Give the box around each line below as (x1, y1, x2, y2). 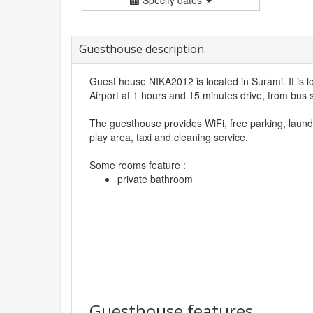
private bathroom (117, 171, 193, 186)
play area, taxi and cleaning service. (89, 129, 248, 144)
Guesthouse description (79, 41, 204, 57)
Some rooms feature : (89, 157, 186, 172)
